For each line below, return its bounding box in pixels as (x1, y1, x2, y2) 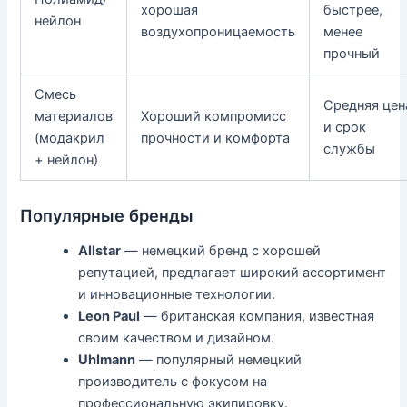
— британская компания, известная (140, 308, 375, 325)
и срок (323, 118, 367, 135)
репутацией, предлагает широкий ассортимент (78, 264, 387, 282)
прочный (323, 45, 381, 62)
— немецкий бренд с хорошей (121, 243, 322, 260)
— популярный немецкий (135, 352, 303, 369)
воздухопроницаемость (141, 23, 296, 40)
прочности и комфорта (141, 129, 291, 146)
